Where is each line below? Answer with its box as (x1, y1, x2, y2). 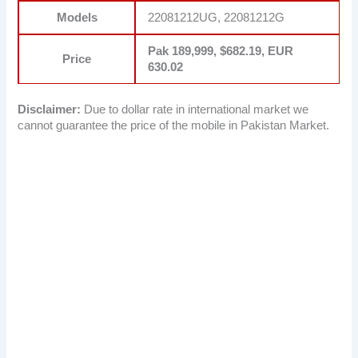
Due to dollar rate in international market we (81, 102, 309, 116)
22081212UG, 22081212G (148, 10, 285, 24)
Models (56, 10, 97, 24)
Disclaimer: (18, 102, 82, 116)
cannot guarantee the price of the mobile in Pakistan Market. (18, 118, 330, 132)
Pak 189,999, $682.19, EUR (148, 44, 294, 58)
